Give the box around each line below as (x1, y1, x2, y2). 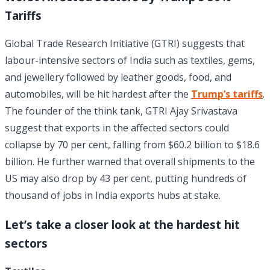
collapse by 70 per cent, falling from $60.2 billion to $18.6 (5, 137, 260, 151)
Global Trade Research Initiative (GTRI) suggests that (5, 36, 245, 50)
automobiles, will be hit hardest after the (5, 87, 191, 101)
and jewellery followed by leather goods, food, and (5, 70, 231, 84)
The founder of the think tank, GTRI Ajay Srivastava (5, 104, 237, 118)
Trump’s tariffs (191, 87, 263, 101)
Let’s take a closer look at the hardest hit (5, 216, 240, 233)
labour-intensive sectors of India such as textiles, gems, (5, 53, 255, 67)
